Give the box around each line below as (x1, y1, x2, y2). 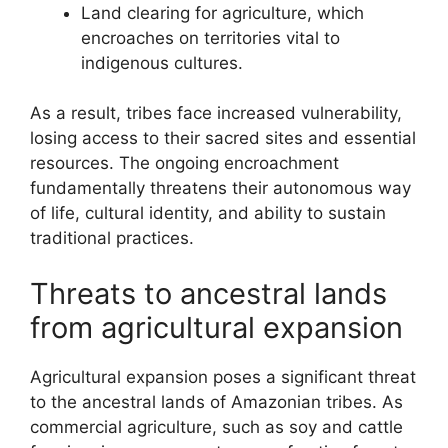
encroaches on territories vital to (81, 27, 340, 48)
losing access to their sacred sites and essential (30, 128, 416, 148)
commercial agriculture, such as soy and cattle (30, 416, 403, 437)
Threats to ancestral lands (30, 275, 387, 311)
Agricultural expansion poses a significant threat (30, 366, 416, 387)
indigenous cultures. (81, 52, 243, 73)
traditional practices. (30, 228, 194, 248)
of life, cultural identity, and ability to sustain (30, 203, 386, 223)
